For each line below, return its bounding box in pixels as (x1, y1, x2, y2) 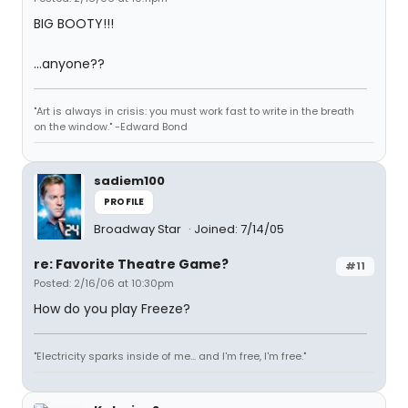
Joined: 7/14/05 (194, 220, 284, 238)
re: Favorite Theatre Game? (34, 255, 229, 273)
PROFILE (104, 195, 145, 209)
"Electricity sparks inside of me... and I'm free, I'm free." (34, 349, 306, 363)
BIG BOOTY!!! (34, 15, 114, 33)
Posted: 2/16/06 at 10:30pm (34, 276, 174, 291)
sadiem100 (94, 172, 165, 189)
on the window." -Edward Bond (34, 119, 188, 134)
